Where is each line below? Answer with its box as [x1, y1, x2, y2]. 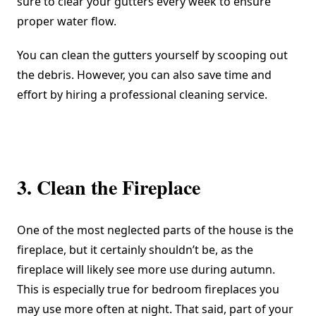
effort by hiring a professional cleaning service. [17, 87, 267, 103]
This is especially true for [17, 281, 152, 298]
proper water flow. [17, 13, 116, 30]
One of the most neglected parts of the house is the [17, 222, 293, 238]
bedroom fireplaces [152, 281, 257, 298]
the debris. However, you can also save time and [17, 67, 272, 83]
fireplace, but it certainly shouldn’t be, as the [17, 242, 253, 258]
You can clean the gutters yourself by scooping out [17, 47, 288, 63]
